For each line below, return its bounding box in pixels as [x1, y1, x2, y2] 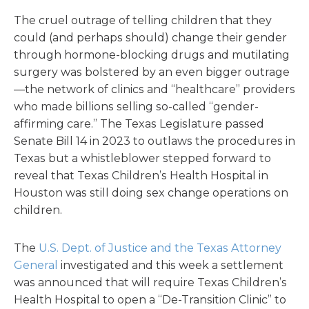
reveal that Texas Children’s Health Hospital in [14, 169, 268, 182]
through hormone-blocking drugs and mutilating [14, 48, 290, 61]
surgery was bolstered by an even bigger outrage [14, 66, 290, 79]
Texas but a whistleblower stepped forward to [14, 152, 271, 165]
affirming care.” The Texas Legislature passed [14, 117, 264, 130]
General [14, 259, 58, 272]
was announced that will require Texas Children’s [14, 276, 287, 289]
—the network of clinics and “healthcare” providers [14, 83, 295, 96]
